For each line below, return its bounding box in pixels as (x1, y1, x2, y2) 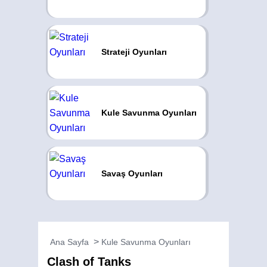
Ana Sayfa (50, 237, 89, 247)
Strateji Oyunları (101, 47, 167, 57)
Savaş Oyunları (101, 169, 163, 178)
